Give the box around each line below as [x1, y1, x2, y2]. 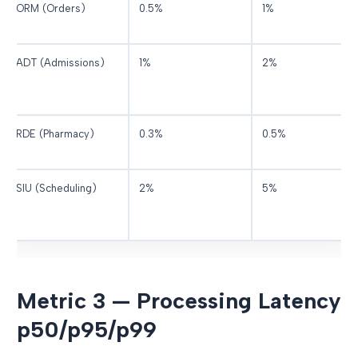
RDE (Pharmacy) [16, 127, 95, 140]
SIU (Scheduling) [16, 181, 97, 194]
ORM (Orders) [16, 2, 86, 14]
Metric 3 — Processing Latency [17, 286, 341, 314]
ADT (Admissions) [16, 56, 105, 69]
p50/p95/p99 [17, 315, 157, 343]
